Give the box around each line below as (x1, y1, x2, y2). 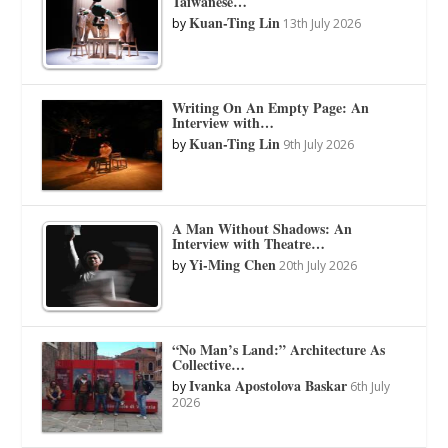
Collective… (172, 353, 246, 375)
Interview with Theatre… (172, 232, 326, 254)
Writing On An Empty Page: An (172, 96, 370, 118)
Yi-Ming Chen (189, 253, 277, 275)
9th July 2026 (283, 135, 355, 153)
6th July (350, 377, 391, 395)
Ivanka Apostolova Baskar (189, 374, 348, 396)
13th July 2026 (283, 14, 362, 32)
